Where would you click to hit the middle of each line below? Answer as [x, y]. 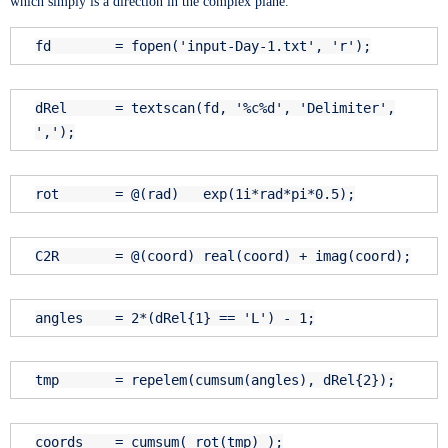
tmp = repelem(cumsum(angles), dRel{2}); [215, 380]
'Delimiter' [343, 108]
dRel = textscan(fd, [135, 108]
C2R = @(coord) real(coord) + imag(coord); [223, 256]
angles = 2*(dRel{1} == [139, 318]
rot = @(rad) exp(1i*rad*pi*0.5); [195, 194]
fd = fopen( [107, 46]
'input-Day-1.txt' [247, 46]
